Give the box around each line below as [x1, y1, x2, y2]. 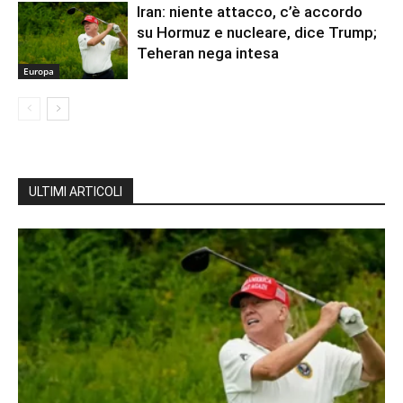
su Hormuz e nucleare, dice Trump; [137, 23, 378, 42]
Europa [23, 65, 54, 78]
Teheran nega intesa [137, 44, 280, 63]
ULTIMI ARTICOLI [29, 184, 122, 200]
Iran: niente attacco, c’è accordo [137, 3, 363, 22]
